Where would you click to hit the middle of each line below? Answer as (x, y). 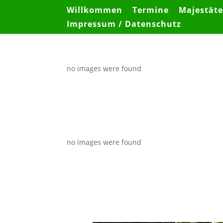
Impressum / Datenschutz (124, 24)
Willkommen (95, 10)
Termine (151, 10)
